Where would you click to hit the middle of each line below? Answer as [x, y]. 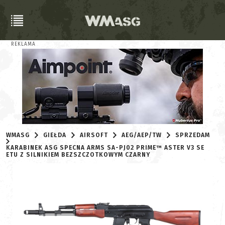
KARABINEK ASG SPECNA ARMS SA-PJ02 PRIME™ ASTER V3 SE [105, 148]
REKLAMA [23, 44]
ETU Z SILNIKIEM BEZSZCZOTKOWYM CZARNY [78, 155]
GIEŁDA [55, 135]
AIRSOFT [94, 135]
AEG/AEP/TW [142, 135]
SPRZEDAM [193, 135]
